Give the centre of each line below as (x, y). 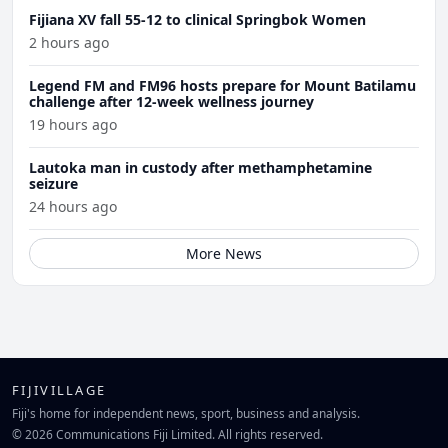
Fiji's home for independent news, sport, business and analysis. (186, 412)
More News (224, 254)
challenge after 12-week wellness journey (171, 102)
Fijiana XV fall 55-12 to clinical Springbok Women (197, 20)
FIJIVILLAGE (59, 390)
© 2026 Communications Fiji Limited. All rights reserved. (167, 433)
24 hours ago (73, 207)
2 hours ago (69, 43)
